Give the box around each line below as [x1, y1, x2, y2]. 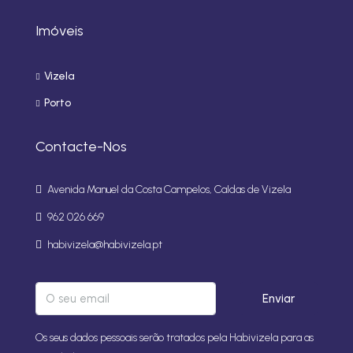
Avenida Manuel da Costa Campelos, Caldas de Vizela [45, 183, 291, 197]
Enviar [262, 292, 295, 307]
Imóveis [35, 22, 84, 40]
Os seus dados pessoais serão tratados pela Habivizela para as [35, 331, 314, 345]
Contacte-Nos [35, 138, 127, 156]
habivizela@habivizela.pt [47, 238, 162, 252]
